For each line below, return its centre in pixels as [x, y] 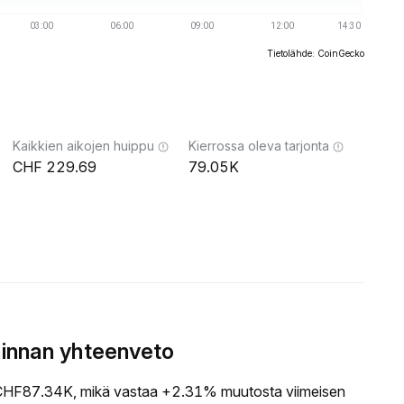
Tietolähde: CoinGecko [316, 53]
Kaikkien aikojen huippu [83, 146]
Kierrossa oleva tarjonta [259, 146]
